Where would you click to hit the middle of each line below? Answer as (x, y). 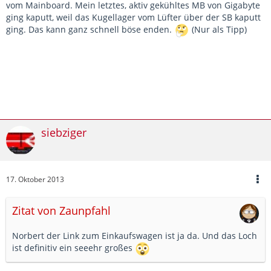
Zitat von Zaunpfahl (61, 211)
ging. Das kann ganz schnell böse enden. (90, 30)
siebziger (64, 133)
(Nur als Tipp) (218, 30)
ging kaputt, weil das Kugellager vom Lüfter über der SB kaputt (133, 18)
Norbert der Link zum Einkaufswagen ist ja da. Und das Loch (135, 236)
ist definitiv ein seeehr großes (73, 248)
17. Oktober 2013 (35, 180)
